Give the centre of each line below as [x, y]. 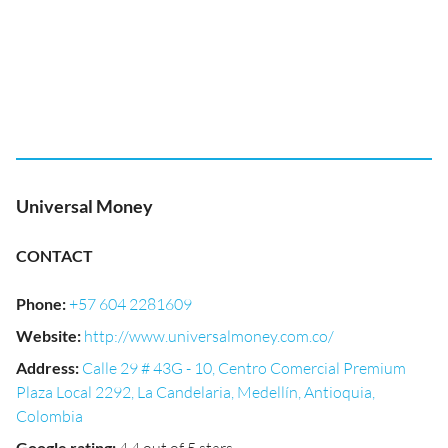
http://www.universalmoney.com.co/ [209, 336]
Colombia [49, 416]
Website [46, 335]
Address [45, 367]
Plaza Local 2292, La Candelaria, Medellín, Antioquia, [195, 392]
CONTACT [54, 255]
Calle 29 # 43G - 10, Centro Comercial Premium [244, 368]
